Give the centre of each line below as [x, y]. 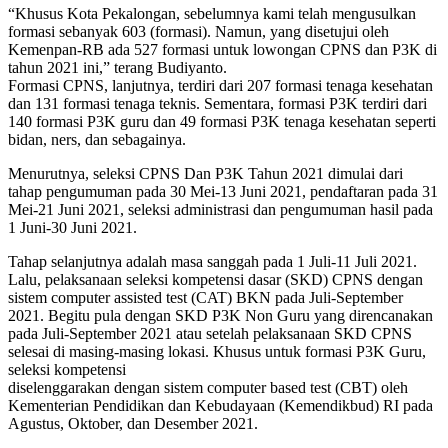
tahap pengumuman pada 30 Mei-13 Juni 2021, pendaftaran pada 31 [223, 192]
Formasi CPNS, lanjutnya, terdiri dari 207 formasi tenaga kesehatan [220, 86]
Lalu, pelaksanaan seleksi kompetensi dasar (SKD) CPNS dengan [215, 280]
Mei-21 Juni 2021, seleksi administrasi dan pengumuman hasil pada [220, 210]
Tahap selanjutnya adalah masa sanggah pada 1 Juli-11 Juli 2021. [212, 262]
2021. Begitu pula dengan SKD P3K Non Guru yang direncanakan [220, 316]
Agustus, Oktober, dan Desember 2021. [133, 424]
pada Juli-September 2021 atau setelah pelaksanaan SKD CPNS [210, 334]
